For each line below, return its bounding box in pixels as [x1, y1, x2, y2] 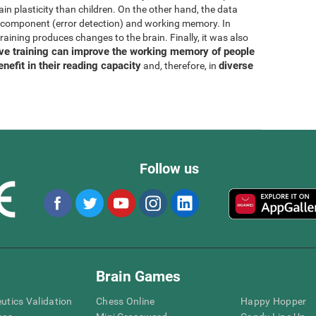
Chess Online [96, 295, 155, 307]
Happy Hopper [241, 295, 307, 307]
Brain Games [96, 267, 181, 285]
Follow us [140, 160, 199, 177]
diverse [219, 59, 253, 72]
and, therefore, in [141, 59, 219, 71]
